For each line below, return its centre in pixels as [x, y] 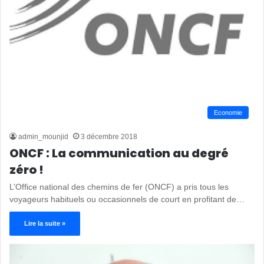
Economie [228, 112]
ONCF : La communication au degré [119, 153]
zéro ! [27, 169]
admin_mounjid [43, 136]
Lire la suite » [45, 223]
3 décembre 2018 [109, 136]
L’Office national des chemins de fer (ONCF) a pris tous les [119, 187]
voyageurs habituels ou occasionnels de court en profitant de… [127, 199]
